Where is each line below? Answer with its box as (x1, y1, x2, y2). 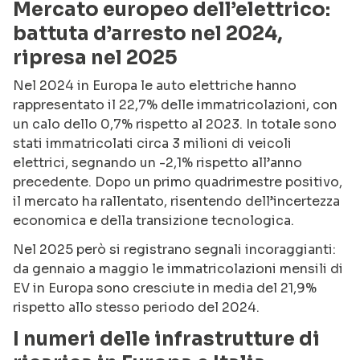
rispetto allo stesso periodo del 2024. (13, 298, 260, 316)
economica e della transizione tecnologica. (13, 211, 294, 229)
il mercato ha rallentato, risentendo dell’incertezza (13, 192, 340, 210)
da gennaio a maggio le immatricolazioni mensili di (13, 260, 343, 277)
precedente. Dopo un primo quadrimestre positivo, (13, 173, 342, 190)
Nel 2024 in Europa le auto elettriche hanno (13, 76, 297, 94)
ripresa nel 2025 (13, 45, 178, 70)
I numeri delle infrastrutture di (13, 326, 320, 351)
